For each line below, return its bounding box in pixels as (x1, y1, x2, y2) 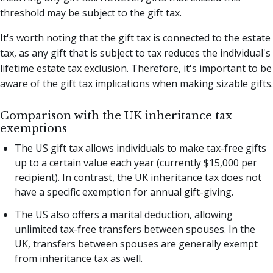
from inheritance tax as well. (15, 251, 143, 265)
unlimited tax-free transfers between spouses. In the (15, 222, 255, 236)
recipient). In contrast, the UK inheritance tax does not (15, 170, 261, 184)
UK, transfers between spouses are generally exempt (15, 236, 258, 250)
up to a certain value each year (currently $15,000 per (15, 155, 257, 169)
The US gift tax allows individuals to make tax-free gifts (15, 141, 266, 155)
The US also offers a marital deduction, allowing (15, 207, 233, 221)
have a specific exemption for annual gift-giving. (15, 185, 233, 199)
